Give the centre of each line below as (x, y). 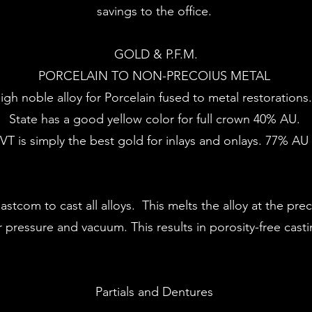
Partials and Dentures (156, 292)
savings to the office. (156, 11)
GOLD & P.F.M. (156, 54)
